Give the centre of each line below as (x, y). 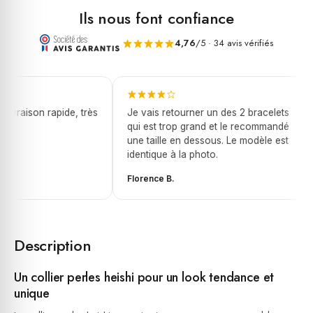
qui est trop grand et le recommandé (201, 126)
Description (53, 245)
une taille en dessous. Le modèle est (201, 140)
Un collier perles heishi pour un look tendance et (144, 277)
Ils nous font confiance (156, 18)
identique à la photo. (165, 154)
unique (32, 293)
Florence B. (144, 179)
